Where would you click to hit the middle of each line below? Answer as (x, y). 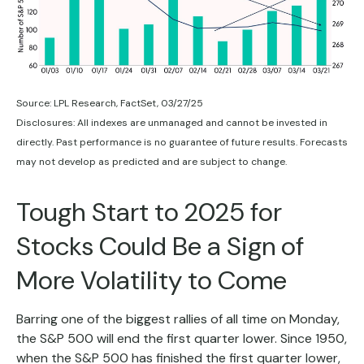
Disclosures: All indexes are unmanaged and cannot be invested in (172, 123)
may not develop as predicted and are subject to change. (152, 162)
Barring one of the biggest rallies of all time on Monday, (178, 319)
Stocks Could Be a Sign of (160, 247)
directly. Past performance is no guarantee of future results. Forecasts (182, 143)
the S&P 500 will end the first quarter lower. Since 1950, (182, 339)
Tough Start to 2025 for (149, 212)
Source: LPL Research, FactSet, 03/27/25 (110, 104)
